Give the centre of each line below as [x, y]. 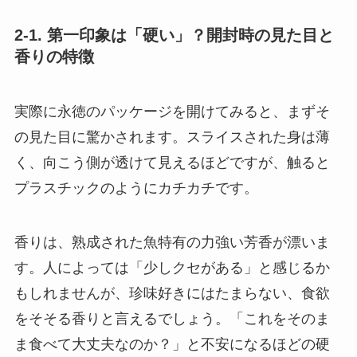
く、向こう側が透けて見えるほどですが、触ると [172, 162]
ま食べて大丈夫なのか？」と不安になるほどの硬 [172, 344]
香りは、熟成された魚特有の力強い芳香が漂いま [172, 242]
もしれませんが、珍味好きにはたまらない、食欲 [172, 293]
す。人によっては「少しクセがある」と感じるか [172, 267]
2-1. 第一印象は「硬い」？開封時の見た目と [174, 35]
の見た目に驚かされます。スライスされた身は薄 [172, 137]
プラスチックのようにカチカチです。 [136, 188]
